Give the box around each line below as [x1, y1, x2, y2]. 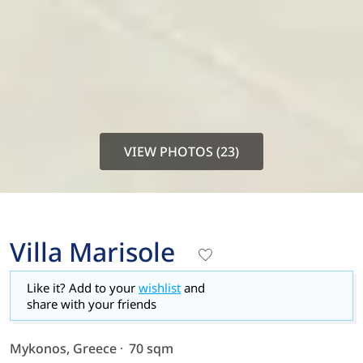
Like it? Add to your [27, 279, 139, 296]
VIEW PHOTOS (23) [124, 142, 239, 160]
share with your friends [27, 295, 156, 312]
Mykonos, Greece [10, 339, 117, 357]
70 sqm [129, 339, 173, 357]
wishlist [139, 279, 181, 296]
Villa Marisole [10, 233, 175, 269]
